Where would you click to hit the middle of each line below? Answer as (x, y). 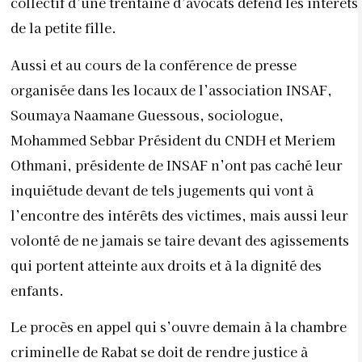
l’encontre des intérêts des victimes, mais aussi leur (179, 215)
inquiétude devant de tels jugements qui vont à (162, 189)
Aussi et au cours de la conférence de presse (154, 64)
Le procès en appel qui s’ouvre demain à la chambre (179, 327)
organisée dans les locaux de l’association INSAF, (171, 89)
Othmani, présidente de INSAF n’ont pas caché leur (177, 164)
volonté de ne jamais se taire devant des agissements (180, 240)
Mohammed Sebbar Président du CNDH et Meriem (173, 139)
